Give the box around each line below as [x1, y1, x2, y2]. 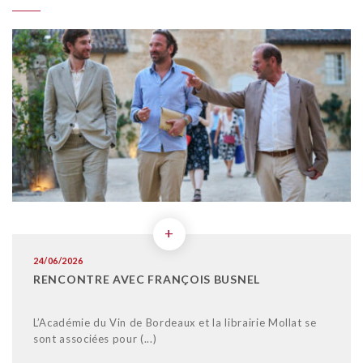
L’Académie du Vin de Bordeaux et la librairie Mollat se [33, 316, 317, 330]
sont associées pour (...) [33, 332, 157, 346]
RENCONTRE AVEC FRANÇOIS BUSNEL [33, 272, 260, 287]
